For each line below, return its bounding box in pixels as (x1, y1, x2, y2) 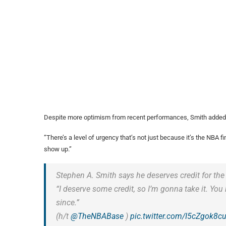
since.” (56, 198, 79, 208)
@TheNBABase (71, 211, 124, 221)
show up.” (44, 145, 72, 153)
